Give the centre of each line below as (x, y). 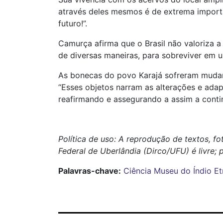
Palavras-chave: (90, 171)
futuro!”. (73, 23)
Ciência (137, 171)
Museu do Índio (183, 171)
